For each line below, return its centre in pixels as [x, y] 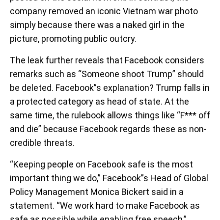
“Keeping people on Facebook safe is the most [101, 164]
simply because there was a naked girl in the [97, 25]
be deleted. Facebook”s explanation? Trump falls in [110, 88]
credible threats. [42, 143]
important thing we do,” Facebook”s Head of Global [109, 178]
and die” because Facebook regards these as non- [108, 129]
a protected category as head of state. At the [99, 101]
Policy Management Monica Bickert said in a [97, 192]
